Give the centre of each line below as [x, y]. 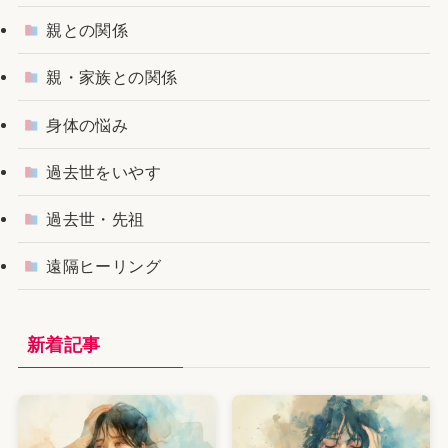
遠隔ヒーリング [103, 266]
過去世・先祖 [95, 218]
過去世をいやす [103, 171]
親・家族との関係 [112, 77]
